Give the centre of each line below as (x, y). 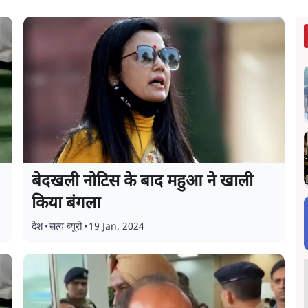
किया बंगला (68, 204)
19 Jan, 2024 (117, 227)
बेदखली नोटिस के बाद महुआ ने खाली (143, 182)
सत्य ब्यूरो (66, 227)
